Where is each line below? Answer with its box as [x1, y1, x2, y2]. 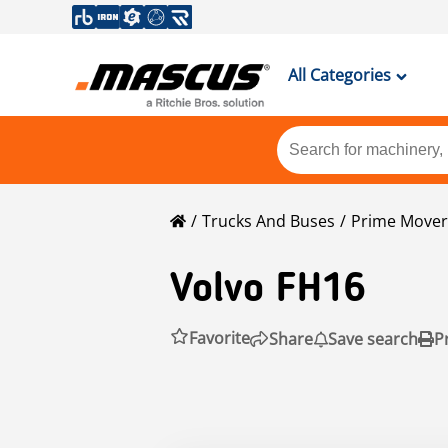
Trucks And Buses [202, 210, 335, 232]
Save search [328, 327, 418, 350]
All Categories [287, 64, 391, 86]
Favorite [189, 327, 250, 349]
